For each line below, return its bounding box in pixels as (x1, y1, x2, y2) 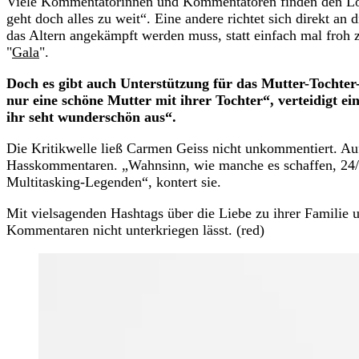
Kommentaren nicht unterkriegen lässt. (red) (6, 222, 264, 239)
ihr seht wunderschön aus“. (6, 109, 176, 126)
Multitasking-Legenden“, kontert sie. (6, 174, 221, 191)
